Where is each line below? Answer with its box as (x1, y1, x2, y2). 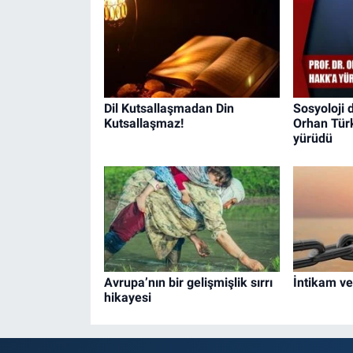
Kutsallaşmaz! (103, 116, 184, 132)
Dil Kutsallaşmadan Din (103, 101, 234, 117)
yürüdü (292, 131, 333, 147)
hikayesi (103, 289, 151, 305)
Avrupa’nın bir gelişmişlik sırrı (103, 274, 273, 290)
